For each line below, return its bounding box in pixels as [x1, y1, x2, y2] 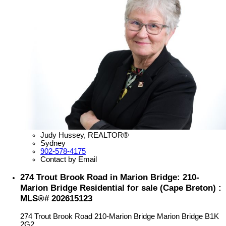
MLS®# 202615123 [20, 193, 92, 204]
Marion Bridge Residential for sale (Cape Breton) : [20, 183, 221, 193]
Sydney [40, 139, 66, 147]
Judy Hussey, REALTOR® [40, 131, 129, 139]
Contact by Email [40, 155, 97, 163]
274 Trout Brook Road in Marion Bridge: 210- [20, 172, 199, 183]
